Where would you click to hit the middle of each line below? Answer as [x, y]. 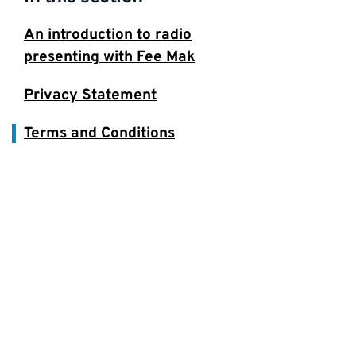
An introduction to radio [108, 35]
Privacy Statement [90, 95]
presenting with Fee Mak [110, 57]
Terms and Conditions [99, 133]
